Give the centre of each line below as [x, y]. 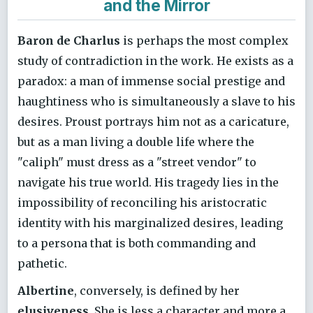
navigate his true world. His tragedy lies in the [148, 183]
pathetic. [42, 264]
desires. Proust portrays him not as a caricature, [153, 122]
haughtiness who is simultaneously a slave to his [156, 102]
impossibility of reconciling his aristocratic [142, 203]
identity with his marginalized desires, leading [150, 223]
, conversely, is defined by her [157, 291]
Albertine [46, 291]
